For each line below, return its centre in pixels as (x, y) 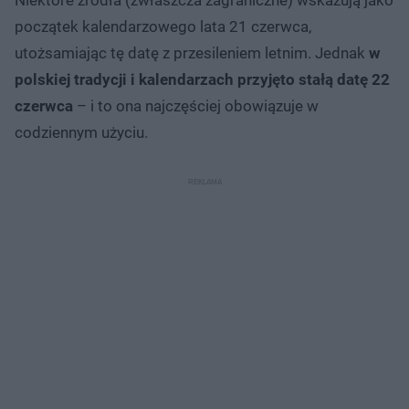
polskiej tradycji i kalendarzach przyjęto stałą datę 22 (202, 79)
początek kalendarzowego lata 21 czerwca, (163, 26)
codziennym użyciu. (81, 132)
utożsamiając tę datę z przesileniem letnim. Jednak (192, 52)
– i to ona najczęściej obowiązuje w (196, 105)
